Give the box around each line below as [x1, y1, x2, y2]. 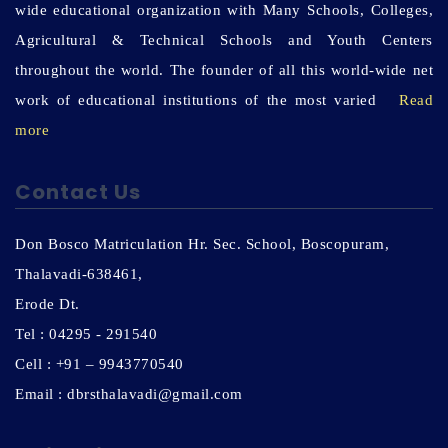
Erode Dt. [15, 296, 80, 313]
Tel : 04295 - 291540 [15, 326, 157, 343]
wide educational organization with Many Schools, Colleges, [15, 2, 433, 19]
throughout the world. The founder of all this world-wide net [15, 62, 433, 79]
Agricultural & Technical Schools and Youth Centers [15, 32, 433, 49]
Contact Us [15, 178, 141, 207]
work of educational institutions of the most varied [15, 92, 399, 109]
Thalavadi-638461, [15, 266, 143, 283]
